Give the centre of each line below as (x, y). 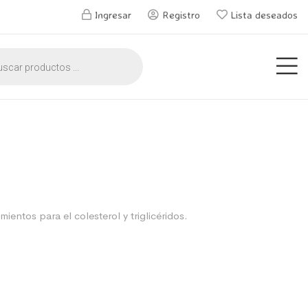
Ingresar (113, 15)
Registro (181, 15)
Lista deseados (264, 15)
